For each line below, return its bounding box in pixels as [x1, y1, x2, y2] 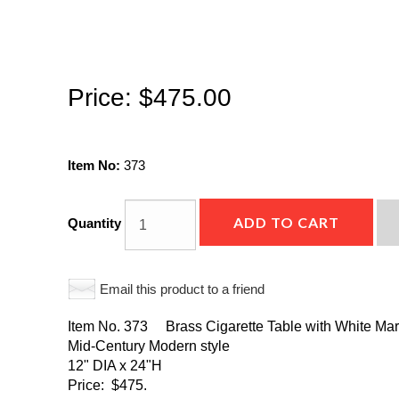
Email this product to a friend [100, 281, 265, 297]
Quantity [68, 216, 122, 232]
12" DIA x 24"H [68, 358, 163, 373]
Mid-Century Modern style [68, 338, 234, 354]
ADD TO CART [233, 214, 340, 231]
